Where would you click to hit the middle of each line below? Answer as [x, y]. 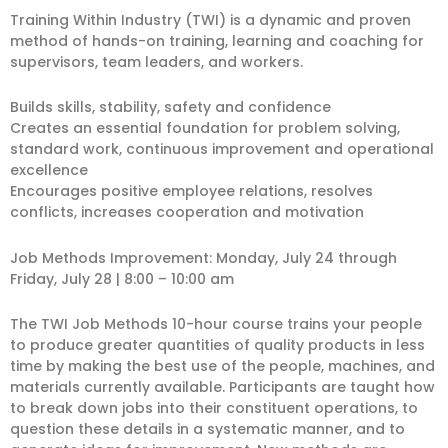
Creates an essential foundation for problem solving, [205, 128]
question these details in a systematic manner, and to [207, 429]
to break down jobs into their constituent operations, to [214, 408]
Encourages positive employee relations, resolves [191, 191]
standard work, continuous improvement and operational [222, 149]
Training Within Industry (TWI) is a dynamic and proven [210, 19]
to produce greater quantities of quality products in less [217, 345]
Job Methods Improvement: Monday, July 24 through [203, 257]
